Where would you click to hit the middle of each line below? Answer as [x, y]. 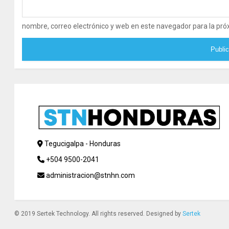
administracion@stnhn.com [90, 175]
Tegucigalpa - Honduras [82, 143]
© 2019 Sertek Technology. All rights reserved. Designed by [99, 213]
